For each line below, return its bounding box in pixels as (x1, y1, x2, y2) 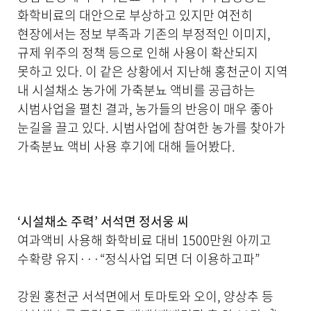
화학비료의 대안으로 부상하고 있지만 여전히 (17, 6, 253, 25)
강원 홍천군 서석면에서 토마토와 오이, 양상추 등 (17, 287, 274, 306)
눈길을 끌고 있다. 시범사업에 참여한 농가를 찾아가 (17, 118, 285, 137)
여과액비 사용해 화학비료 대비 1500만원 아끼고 (17, 230, 271, 250)
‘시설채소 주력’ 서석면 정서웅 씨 (17, 212, 189, 231)
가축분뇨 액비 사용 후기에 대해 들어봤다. (17, 137, 235, 156)
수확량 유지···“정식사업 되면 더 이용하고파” (17, 249, 260, 269)
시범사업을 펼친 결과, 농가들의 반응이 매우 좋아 (17, 99, 274, 119)
